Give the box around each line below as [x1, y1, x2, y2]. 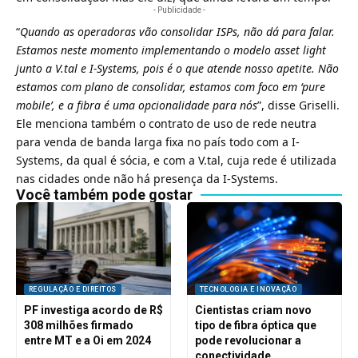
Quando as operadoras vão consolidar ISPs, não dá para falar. [20, 23, 335, 39]
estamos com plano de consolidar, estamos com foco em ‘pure [16, 78, 325, 94]
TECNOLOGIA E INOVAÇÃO [199, 284, 297, 293]
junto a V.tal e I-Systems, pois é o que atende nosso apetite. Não [16, 60, 339, 76]
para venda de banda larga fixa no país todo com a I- [16, 133, 300, 149]
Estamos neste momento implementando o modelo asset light [16, 42, 326, 58]
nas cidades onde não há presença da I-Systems [16, 170, 275, 186]
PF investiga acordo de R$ [23, 304, 163, 317]
